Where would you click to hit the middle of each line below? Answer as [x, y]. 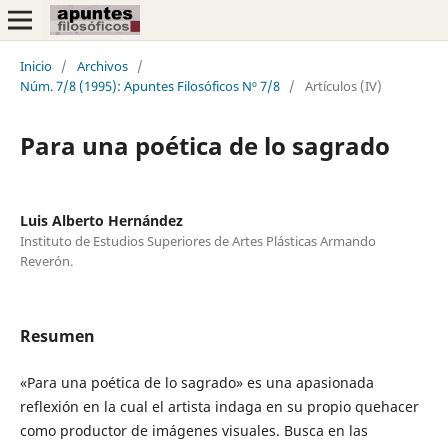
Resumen [57, 335]
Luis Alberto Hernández [101, 220]
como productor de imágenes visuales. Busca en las [193, 430]
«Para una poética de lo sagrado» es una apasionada [196, 382]
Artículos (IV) [343, 85]
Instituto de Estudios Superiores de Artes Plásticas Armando [197, 240]
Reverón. [46, 260]
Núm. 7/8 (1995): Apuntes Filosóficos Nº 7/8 [149, 85]
